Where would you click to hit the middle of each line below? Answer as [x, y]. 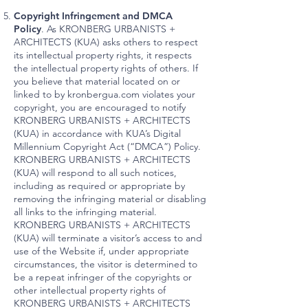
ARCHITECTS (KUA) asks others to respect [106, 42]
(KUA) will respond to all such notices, [95, 173]
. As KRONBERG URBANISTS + [108, 29]
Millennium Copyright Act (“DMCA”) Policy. [107, 146]
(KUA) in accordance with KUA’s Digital [97, 133]
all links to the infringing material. [85, 212]
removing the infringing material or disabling [110, 199]
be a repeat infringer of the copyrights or [103, 277]
